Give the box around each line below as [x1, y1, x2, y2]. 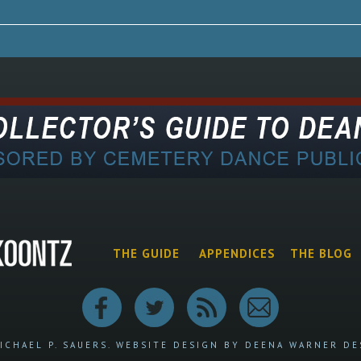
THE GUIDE [112, 245, 180, 261]
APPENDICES [198, 245, 276, 261]
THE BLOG [290, 245, 353, 261]
